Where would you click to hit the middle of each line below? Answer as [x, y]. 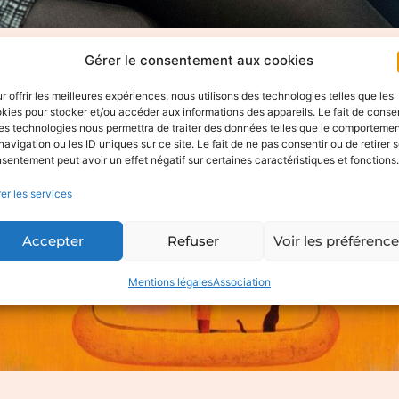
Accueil [111, 74]
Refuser [194, 240]
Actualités [189, 74]
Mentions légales [170, 282]
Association [241, 282]
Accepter [53, 240]
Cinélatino [277, 74]
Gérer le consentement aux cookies [199, 60]
